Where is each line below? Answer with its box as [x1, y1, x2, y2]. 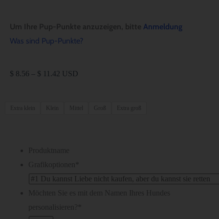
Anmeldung [143, 22, 182, 31]
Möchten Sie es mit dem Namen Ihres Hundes [28, 188, 170, 197]
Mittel [69, 104, 83, 111]
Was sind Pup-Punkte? [10, 36, 83, 45]
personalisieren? [28, 202, 78, 211]
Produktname [28, 146, 69, 154]
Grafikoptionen [28, 160, 75, 169]
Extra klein [10, 104, 35, 111]
